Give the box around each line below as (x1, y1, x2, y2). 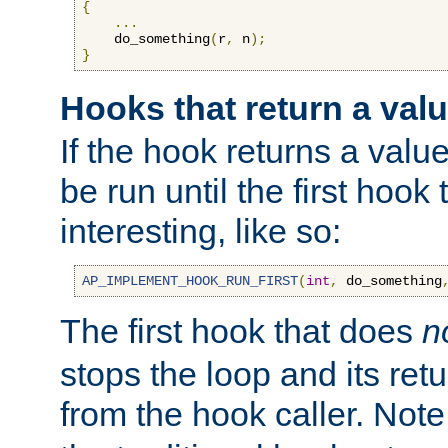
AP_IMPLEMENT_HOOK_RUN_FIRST (82, 272, 298, 289)
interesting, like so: (60, 211, 341, 250)
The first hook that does (60, 311, 422, 350)
